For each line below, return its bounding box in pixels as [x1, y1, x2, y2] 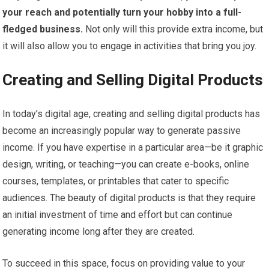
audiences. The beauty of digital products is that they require [2, 192, 256, 204]
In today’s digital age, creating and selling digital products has [2, 107, 261, 119]
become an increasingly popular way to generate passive [2, 124, 241, 136]
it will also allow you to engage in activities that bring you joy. [2, 40, 257, 52]
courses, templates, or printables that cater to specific [2, 175, 229, 187]
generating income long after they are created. [2, 225, 195, 237]
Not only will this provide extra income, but [83, 23, 264, 35]
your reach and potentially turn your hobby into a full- [2, 6, 242, 18]
